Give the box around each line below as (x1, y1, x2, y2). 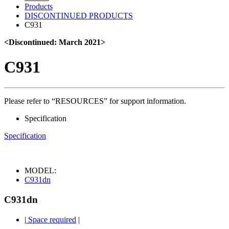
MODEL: (25, 166, 56, 175)
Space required (26, 215, 76, 224)
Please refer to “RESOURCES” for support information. (4, 97, 186, 106)
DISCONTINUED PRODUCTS (25, 11, 133, 20)
